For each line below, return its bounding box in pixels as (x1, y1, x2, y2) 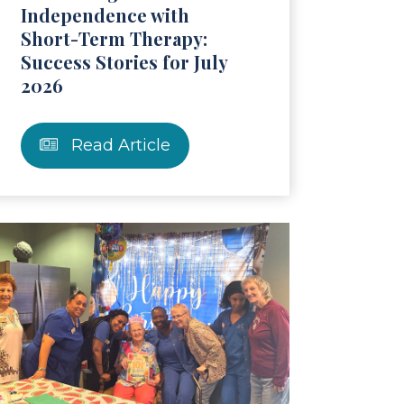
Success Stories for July (20, 49, 227, 74)
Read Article (66, 134, 170, 155)
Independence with (20, 2, 189, 27)
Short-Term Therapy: (20, 25, 207, 50)
